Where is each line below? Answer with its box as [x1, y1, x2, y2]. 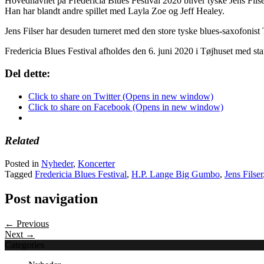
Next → [5, 229, 35, 240]
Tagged [5, 169, 35, 179]
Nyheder [41, 158, 73, 169]
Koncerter [78, 158, 115, 169]
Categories [5, 240, 44, 250]
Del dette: [5, 67, 50, 80]
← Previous [5, 219, 49, 229]
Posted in [5, 158, 41, 169]
